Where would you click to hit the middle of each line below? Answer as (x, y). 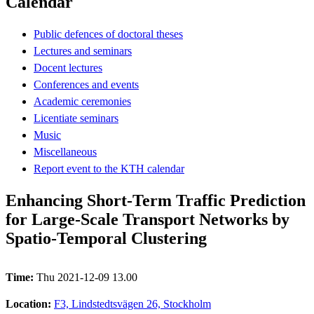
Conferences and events (86, 84)
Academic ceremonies (82, 101)
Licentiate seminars (76, 118)
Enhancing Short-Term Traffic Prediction (156, 200)
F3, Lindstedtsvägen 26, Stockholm (132, 303)
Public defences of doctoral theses (108, 34)
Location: (30, 303)
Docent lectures (68, 67)
